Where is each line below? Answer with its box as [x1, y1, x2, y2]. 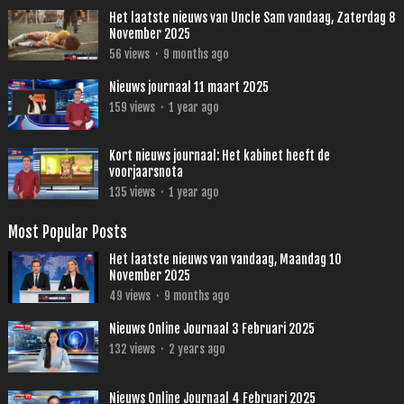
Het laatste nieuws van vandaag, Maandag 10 [108, 252, 342, 268]
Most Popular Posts [7, 223, 127, 243]
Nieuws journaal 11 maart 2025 [108, 79, 269, 96]
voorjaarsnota [108, 164, 183, 180]
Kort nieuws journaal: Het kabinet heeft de [108, 148, 330, 164]
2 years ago [168, 342, 225, 357]
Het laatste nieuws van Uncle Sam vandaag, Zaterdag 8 [108, 10, 395, 26]
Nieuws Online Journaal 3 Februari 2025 [108, 321, 315, 337]
